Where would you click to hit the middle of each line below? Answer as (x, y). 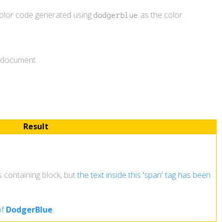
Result (36, 127)
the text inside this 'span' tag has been (144, 175)
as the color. (161, 15)
